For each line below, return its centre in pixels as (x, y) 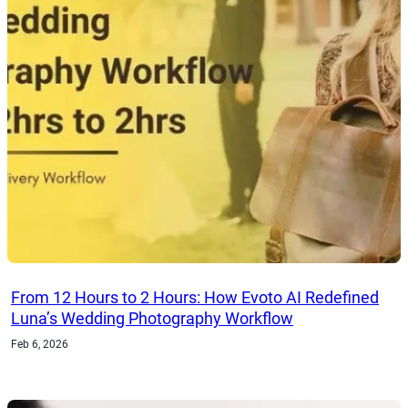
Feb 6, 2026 (40, 345)
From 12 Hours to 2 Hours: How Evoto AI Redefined (195, 298)
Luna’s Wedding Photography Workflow (153, 319)
